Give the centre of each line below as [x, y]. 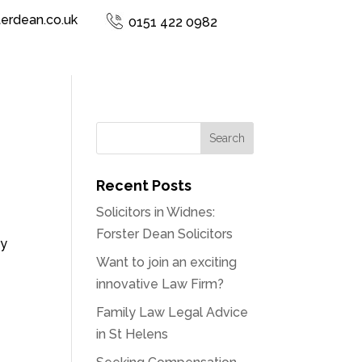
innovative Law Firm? [160, 284]
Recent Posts [144, 186]
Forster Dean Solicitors [165, 234]
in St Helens [133, 335]
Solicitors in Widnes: [156, 213]
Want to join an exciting [167, 263]
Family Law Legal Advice [173, 313]
